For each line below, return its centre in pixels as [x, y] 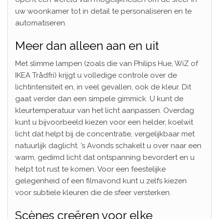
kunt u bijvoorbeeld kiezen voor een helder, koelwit [104, 122]
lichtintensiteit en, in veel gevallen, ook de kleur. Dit [103, 87]
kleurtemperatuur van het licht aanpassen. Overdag [105, 110]
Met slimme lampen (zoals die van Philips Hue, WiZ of [107, 63]
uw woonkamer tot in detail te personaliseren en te [103, 11]
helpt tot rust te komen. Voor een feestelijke [90, 169]
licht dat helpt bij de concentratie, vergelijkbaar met [105, 134]
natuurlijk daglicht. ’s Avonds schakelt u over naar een [108, 145]
